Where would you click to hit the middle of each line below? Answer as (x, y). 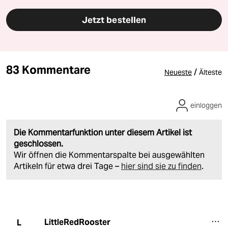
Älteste (210, 73)
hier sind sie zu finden (161, 166)
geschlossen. (38, 144)
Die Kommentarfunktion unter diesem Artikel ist (103, 133)
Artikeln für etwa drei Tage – (67, 166)
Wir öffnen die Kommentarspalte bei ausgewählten (109, 155)
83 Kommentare (49, 70)
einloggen (206, 106)
